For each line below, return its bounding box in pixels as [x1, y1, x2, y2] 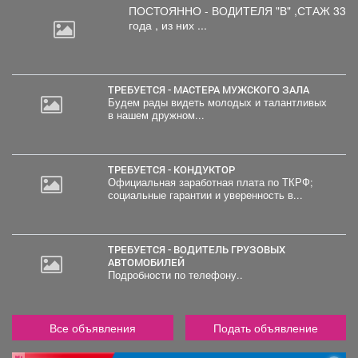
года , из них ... [129, 16, 207, 33]
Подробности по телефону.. [107, 267, 243, 282]
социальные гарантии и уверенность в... [107, 187, 303, 202]
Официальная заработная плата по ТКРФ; [107, 174, 313, 189]
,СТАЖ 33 [294, 2, 346, 18]
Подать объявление [213, 319, 318, 336]
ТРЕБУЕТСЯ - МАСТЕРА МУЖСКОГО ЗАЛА [113, 82, 309, 96]
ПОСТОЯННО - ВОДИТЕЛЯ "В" [129, 2, 294, 18]
